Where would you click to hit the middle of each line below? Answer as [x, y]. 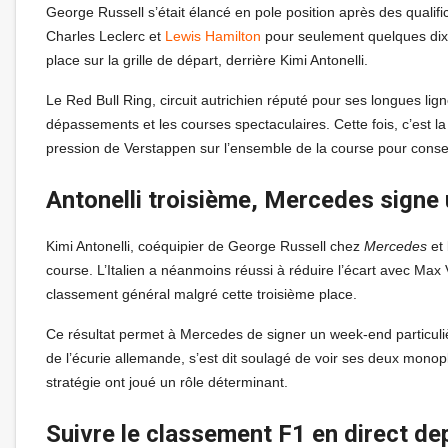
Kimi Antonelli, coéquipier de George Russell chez [205, 245]
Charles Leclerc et [105, 35]
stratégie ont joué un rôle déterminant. [167, 381]
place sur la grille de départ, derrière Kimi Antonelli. [207, 59]
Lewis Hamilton [213, 35]
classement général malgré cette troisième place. [201, 293]
